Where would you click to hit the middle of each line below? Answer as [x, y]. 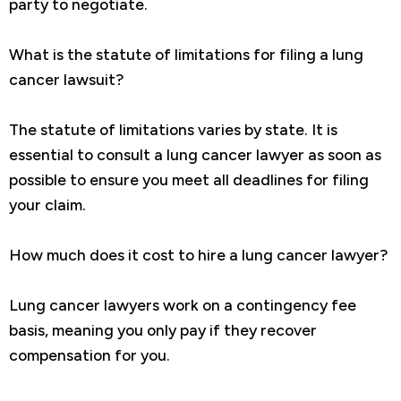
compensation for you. [90, 355]
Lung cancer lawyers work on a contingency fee [183, 305]
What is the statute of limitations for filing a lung [186, 55]
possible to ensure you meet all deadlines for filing [189, 180]
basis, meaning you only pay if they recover [163, 330]
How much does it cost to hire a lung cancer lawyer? [198, 255]
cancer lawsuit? [66, 80]
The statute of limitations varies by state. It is [173, 130]
